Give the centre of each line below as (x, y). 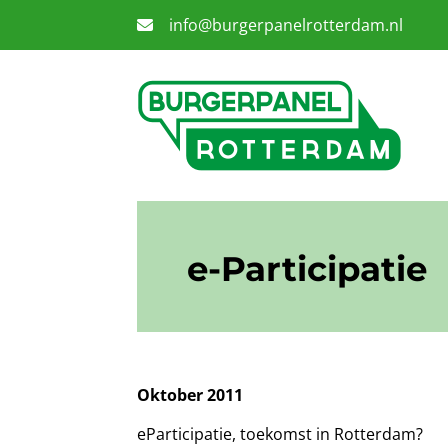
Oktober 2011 (190, 394)
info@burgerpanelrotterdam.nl (286, 25)
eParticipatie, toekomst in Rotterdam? (280, 434)
